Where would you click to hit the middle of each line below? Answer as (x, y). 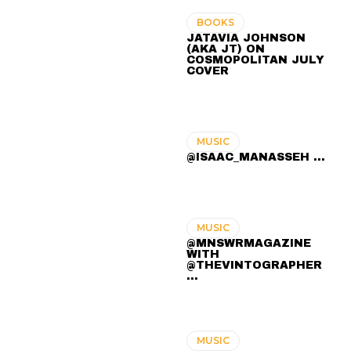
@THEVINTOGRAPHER (255, 265)
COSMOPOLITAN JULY (256, 60)
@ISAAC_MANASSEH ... (256, 157)
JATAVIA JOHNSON (246, 38)
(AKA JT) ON (226, 49)
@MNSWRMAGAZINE (249, 243)
